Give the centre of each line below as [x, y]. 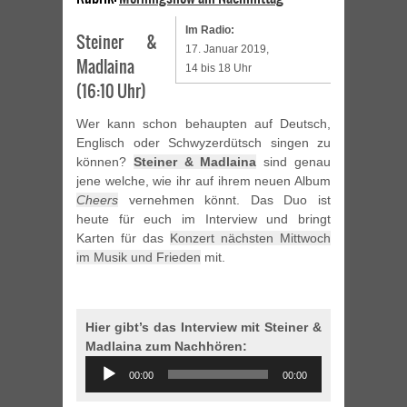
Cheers [97, 200]
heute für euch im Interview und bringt [203, 219]
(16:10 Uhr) [111, 92]
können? [105, 162]
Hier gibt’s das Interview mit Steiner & [203, 328]
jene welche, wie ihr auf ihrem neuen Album [203, 181]
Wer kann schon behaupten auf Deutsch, [203, 124]
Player [103, 384]
